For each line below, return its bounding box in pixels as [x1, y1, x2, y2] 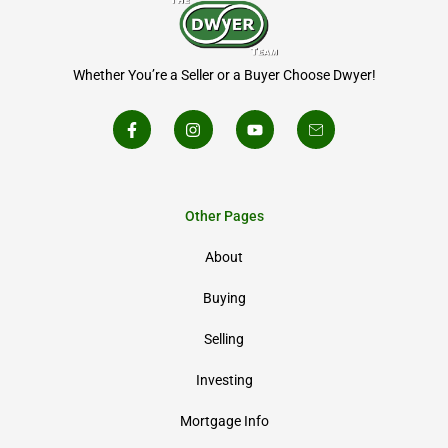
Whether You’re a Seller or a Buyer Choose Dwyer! [72, 67, 376, 84]
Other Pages [184, 207, 264, 224]
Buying [202, 289, 246, 306]
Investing [195, 371, 253, 388]
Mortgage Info [179, 412, 269, 429]
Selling [204, 330, 244, 347]
